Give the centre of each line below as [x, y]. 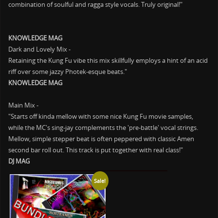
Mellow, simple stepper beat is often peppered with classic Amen [101, 139]
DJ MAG [19, 162]
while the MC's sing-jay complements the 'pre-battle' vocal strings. [103, 128]
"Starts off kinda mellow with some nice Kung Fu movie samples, [101, 117]
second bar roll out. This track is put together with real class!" [96, 150]
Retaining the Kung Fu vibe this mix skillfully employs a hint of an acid [108, 61]
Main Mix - [24, 106]
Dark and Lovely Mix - [40, 50]
